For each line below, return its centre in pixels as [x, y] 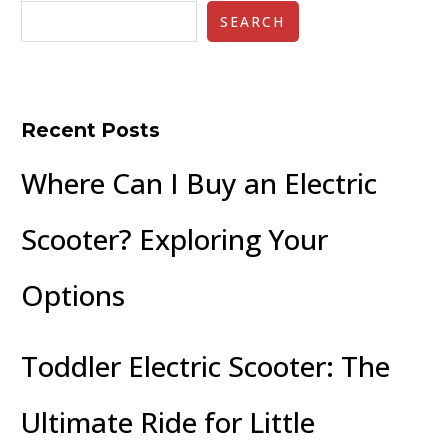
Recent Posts [91, 129]
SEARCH [253, 22]
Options [73, 294]
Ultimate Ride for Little [168, 421]
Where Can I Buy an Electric [199, 182]
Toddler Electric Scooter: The [206, 365]
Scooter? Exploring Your [175, 238]
